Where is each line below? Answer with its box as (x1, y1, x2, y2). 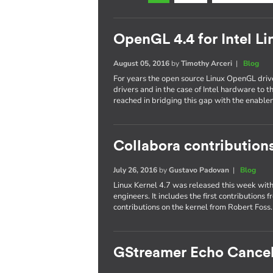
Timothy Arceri (181, 58, 233, 68)
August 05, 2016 (113, 58, 170, 68)
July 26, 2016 (113, 165, 158, 175)
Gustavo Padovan (169, 165, 230, 175)
